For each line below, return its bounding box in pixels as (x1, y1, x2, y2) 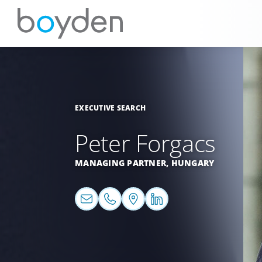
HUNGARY (171, 157, 215, 168)
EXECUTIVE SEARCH (75, 103, 146, 113)
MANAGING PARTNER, (75, 157, 171, 168)
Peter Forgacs (75, 127, 216, 159)
